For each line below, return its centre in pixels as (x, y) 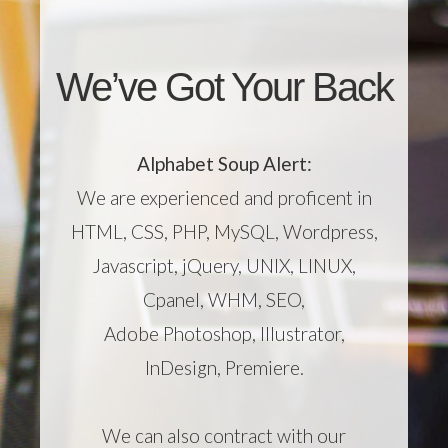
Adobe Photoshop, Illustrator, (224, 333)
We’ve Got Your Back (224, 87)
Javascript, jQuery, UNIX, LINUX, (224, 265)
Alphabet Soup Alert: (224, 163)
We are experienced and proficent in (224, 197)
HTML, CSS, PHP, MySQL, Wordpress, (224, 231)
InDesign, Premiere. (224, 367)
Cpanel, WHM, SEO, (224, 299)
